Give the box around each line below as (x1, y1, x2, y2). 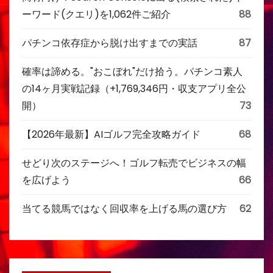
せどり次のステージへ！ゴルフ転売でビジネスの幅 (22, 156, 246, 170)
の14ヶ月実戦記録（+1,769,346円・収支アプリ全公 (22, 82, 246, 96)
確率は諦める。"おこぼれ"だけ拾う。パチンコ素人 (22, 65, 243, 79)
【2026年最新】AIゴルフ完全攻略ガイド (22, 127, 200, 141)
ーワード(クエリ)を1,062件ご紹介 (22, 7, 171, 21)
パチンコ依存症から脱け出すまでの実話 (22, 36, 197, 50)
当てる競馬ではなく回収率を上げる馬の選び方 (22, 202, 227, 216)
